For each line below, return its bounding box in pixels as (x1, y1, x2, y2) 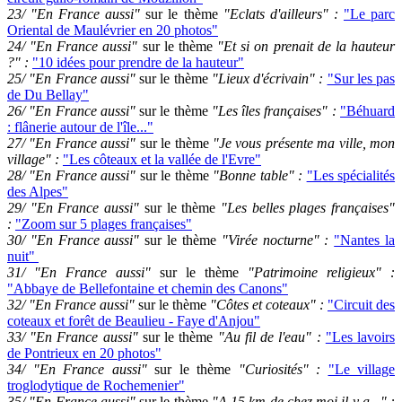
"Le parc (343, 6, 396, 22)
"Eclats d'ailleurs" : (217, 6, 338, 22)
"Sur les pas (327, 71, 395, 86)
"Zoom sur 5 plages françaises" (15, 216, 192, 232)
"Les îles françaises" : (207, 103, 341, 118)
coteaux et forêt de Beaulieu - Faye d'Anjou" (7, 313, 260, 328)
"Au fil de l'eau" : (213, 329, 326, 345)
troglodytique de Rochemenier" (7, 378, 185, 393)
